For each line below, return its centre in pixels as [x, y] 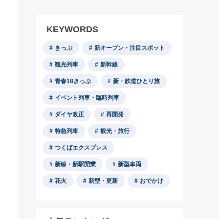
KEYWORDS [72, 29]
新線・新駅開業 [75, 164]
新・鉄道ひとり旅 [136, 81]
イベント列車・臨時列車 [87, 98]
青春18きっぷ [73, 81]
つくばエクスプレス [81, 148]
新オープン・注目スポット [130, 48]
